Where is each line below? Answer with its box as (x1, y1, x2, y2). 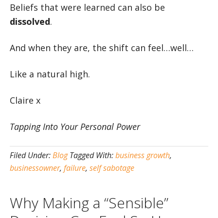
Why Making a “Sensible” (10, 193, 168, 213)
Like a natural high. (10, 68, 90, 80)
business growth (115, 150, 170, 161)
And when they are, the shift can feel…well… (10, 42, 194, 54)
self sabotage (90, 163, 134, 173)
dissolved (10, 16, 50, 27)
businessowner (10, 163, 60, 173)
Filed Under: (10, 150, 53, 161)
